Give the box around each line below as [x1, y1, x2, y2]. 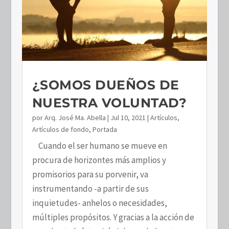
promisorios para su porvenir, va [32, 168, 148, 180]
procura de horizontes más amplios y [32, 154, 166, 166]
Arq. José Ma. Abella [44, 112, 106, 122]
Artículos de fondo [32, 124, 89, 134]
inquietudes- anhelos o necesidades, [32, 197, 167, 209]
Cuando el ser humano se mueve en [32, 140, 167, 151]
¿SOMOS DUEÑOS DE [32, 77, 179, 93]
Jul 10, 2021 [110, 112, 146, 122]
